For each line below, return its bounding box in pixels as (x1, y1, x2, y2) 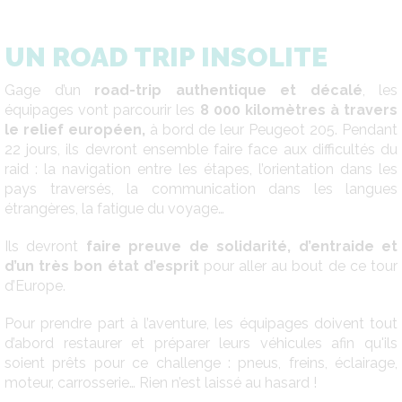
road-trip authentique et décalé (94, 81, 363, 99)
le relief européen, (4, 120, 150, 138)
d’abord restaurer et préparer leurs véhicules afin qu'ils (4, 334, 398, 352)
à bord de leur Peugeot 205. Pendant (150, 120, 398, 138)
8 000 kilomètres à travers (199, 100, 398, 118)
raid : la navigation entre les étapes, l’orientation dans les (4, 160, 398, 178)
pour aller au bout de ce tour (198, 257, 398, 275)
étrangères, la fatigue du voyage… (4, 199, 224, 217)
